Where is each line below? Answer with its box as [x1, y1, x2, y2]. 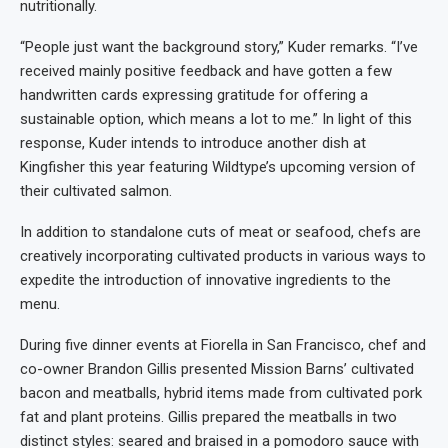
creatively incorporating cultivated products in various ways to [20, 247, 426, 266]
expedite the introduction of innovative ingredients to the [20, 271, 391, 290]
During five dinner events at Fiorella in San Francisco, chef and [20, 336, 426, 355]
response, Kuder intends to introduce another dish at [20, 134, 366, 153]
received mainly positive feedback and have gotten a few [20, 62, 392, 81]
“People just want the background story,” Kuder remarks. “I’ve [20, 38, 418, 57]
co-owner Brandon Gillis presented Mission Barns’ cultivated [20, 360, 414, 379]
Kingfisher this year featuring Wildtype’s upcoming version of [20, 158, 416, 177]
